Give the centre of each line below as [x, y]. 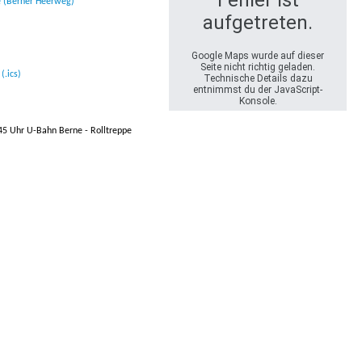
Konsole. [258, 101]
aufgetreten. [258, 23]
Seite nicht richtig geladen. [258, 67]
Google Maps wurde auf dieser [258, 56]
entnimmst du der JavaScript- [258, 90]
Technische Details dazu [258, 78]
